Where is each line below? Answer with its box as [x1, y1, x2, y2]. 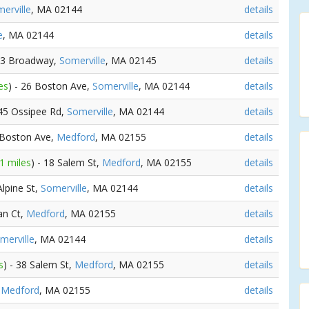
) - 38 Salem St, [3, 258, 74, 271]
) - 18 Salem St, [31, 156, 102, 169]
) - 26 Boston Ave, [8, 79, 92, 92]
